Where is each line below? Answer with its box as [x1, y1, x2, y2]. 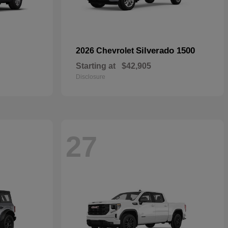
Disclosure [76, 73, 105, 80]
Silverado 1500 [136, 46, 195, 55]
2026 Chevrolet [76, 46, 136, 55]
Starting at [76, 62, 116, 70]
